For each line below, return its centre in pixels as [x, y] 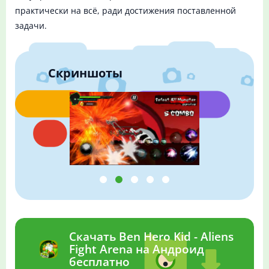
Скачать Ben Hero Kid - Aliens [151, 237]
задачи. [31, 26]
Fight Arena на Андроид [137, 249]
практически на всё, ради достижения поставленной [125, 11]
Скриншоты [85, 73]
